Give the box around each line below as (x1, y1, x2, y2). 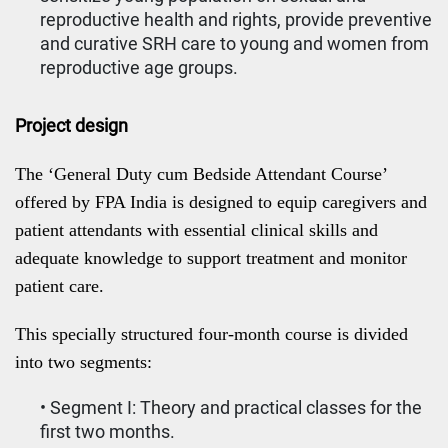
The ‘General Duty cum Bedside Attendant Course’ (15, 164, 388, 184)
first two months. (40, 421, 175, 442)
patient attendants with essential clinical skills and (15, 220, 378, 240)
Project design (15, 115, 128, 136)
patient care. (15, 276, 104, 296)
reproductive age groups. (40, 57, 238, 78)
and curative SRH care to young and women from (40, 33, 429, 54)
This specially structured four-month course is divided (15, 324, 408, 344)
